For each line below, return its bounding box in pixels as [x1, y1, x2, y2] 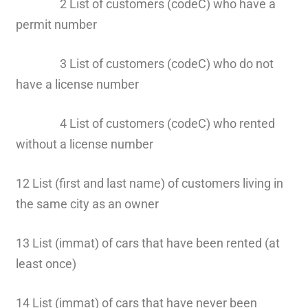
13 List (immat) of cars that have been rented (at [15, 235, 280, 250]
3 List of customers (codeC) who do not [15, 56, 274, 71]
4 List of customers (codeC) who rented [15, 115, 275, 131]
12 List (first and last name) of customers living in [15, 175, 283, 190]
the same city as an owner [15, 196, 162, 211]
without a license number [15, 136, 153, 151]
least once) [15, 256, 76, 271]
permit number [15, 16, 100, 32]
